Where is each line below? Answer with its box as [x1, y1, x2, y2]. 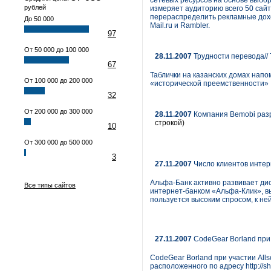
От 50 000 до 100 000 [24, 46, 89, 53]
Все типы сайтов [24, 181, 76, 189]
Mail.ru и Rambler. [150, 21, 210, 30]
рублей [24, 4, 46, 11]
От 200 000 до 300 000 [24, 108, 93, 115]
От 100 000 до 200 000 [24, 77, 93, 84]
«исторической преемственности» [150, 79, 269, 88]
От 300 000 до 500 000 [24, 139, 93, 146]
